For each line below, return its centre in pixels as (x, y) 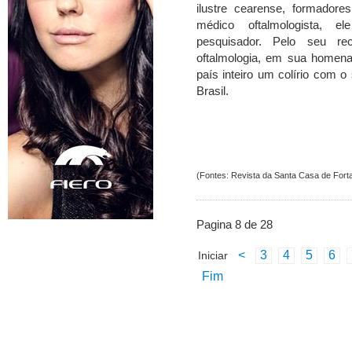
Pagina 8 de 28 (235, 224)
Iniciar (213, 256)
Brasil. (213, 91)
